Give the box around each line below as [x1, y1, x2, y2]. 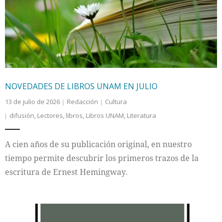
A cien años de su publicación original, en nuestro [5, 139, 192, 150]
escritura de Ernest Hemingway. [5, 166, 128, 178]
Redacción [67, 97, 98, 107]
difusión [9, 111, 34, 120]
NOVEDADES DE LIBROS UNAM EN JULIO [5, 81, 158, 92]
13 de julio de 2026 [5, 97, 60, 107]
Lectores [37, 111, 63, 120]
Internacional [20, 15, 69, 26]
